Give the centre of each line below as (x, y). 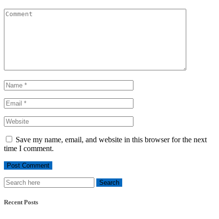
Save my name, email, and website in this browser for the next (111, 140)
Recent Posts (21, 202)
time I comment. (29, 149)
